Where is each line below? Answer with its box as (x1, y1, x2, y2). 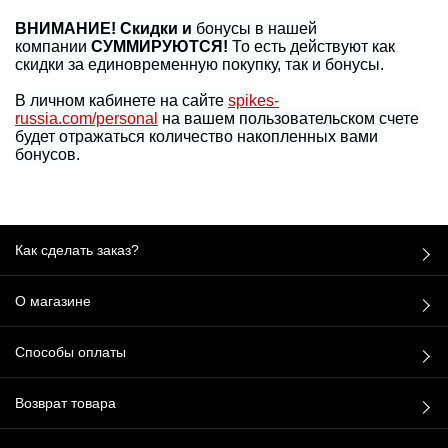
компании (15, 37, 91, 55)
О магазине (15, 293, 91, 309)
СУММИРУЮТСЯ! (91, 37, 228, 55)
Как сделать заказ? (15, 242, 139, 258)
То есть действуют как (228, 37, 395, 55)
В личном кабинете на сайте (15, 91, 228, 109)
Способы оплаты (15, 344, 126, 360)
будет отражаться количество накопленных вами (15, 127, 378, 145)
